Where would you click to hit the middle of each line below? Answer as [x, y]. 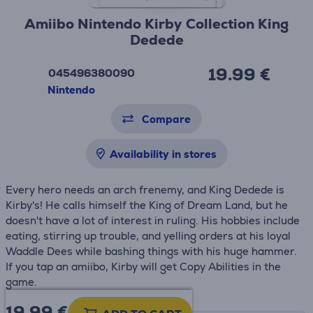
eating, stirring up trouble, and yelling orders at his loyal [148, 236]
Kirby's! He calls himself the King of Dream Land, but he [147, 205]
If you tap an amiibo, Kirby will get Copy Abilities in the [143, 267]
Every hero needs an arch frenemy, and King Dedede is [145, 190]
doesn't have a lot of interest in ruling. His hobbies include [153, 220]
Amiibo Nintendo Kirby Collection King [156, 24]
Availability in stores [163, 154]
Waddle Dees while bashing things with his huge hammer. [151, 251]
